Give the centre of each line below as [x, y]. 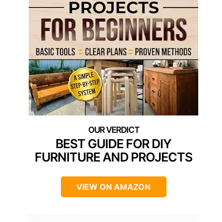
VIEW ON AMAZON [113, 187]
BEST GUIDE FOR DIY [113, 143]
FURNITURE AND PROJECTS [113, 157]
